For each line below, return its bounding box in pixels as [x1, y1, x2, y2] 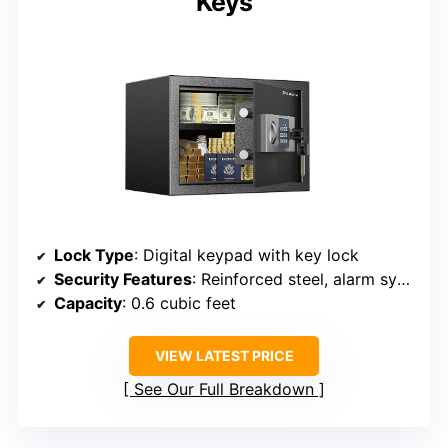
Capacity [54, 293, 122, 314]
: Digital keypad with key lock [134, 245, 359, 266]
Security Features [54, 269, 192, 290]
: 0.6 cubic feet [122, 293, 236, 314]
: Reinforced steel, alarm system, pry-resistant [192, 269, 397, 290]
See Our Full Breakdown [134, 379, 314, 400]
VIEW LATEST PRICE [154, 347, 294, 365]
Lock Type [54, 245, 134, 266]
